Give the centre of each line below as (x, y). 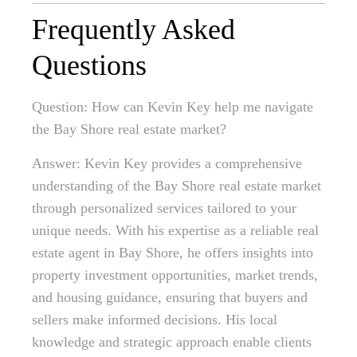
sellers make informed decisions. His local (155, 320)
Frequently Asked (133, 30)
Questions (89, 66)
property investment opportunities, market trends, (175, 275)
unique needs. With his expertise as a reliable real (175, 231)
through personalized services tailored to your (164, 208)
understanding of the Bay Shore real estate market (177, 186)
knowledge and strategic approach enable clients (172, 342)
